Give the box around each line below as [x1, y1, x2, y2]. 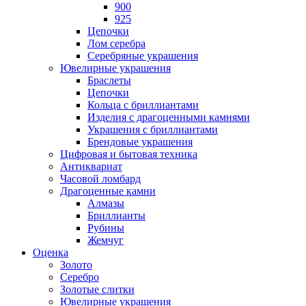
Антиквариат [60, 161, 122, 172]
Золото [60, 259, 92, 270]
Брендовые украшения [87, 136, 193, 148]
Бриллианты [87, 210, 145, 221]
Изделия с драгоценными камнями [87, 111, 250, 123]
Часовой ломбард [60, 173, 141, 184]
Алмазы [87, 197, 124, 209]
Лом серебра [87, 38, 145, 49]
